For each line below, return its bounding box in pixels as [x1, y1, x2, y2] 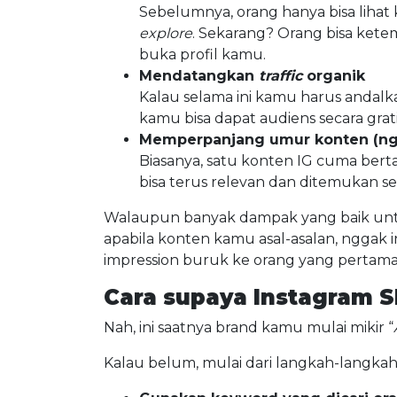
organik [307, 67, 365, 84]
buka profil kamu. [139, 46, 266, 63]
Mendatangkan [139, 67, 259, 84]
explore [139, 25, 192, 42]
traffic [259, 67, 307, 84]
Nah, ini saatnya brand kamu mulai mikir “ [104, 319, 393, 336]
